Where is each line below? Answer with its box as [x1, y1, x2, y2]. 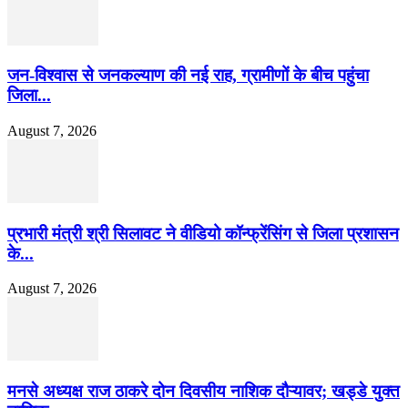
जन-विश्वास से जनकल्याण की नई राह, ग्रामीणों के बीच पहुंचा [7, 66, 369, 86]
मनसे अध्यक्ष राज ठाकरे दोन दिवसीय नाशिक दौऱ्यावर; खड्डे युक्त [7, 382, 400, 402]
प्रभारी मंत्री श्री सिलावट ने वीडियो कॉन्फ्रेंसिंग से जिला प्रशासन [7, 223, 399, 243]
